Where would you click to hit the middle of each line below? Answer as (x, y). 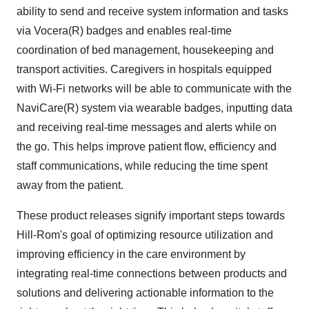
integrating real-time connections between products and (152, 273)
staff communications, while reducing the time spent (142, 166)
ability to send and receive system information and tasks (152, 11)
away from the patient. (70, 185)
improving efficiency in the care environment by (131, 254)
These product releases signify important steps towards (151, 216)
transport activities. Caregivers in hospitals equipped (144, 69)
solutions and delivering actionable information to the (145, 293)
